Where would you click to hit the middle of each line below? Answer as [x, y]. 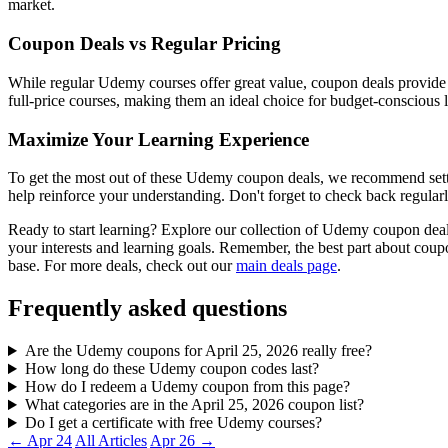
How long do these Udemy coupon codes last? [171, 369]
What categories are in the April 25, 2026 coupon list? [194, 405]
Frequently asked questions [147, 308]
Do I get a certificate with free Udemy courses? [173, 423]
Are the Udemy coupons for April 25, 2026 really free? [198, 351]
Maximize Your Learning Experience [158, 139]
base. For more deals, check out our [122, 266]
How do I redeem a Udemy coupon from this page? [187, 387]
